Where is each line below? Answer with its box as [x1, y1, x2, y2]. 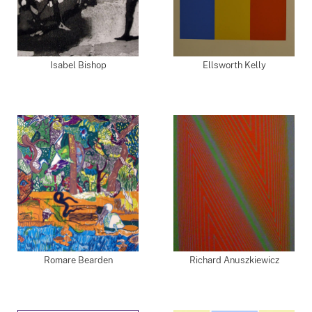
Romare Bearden [43, 255, 113, 265]
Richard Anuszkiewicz [189, 255, 279, 265]
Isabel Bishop [49, 60, 107, 70]
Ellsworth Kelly [202, 60, 266, 70]
